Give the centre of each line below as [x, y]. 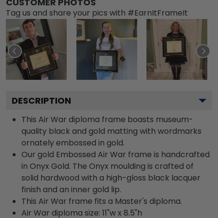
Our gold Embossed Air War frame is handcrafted [116, 154]
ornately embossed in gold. [73, 143]
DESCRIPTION [41, 100]
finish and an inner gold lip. [71, 189]
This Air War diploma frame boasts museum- [107, 119]
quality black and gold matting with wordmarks [111, 131]
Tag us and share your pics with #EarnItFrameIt [97, 13]
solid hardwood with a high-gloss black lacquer [111, 178]
